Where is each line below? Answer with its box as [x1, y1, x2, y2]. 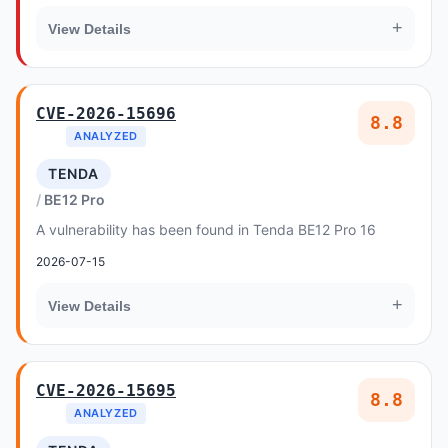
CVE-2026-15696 [36, 104, 176, 123]
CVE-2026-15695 [36, 381, 176, 400]
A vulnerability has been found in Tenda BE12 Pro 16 [36, 221, 376, 238]
